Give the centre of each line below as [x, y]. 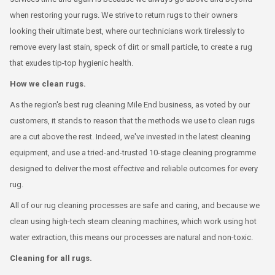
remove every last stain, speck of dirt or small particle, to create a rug [131, 47]
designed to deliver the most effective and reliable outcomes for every [134, 168]
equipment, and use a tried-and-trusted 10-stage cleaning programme [133, 152]
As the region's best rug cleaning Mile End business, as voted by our [130, 104]
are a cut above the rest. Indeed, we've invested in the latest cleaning [130, 136]
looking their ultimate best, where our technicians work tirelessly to [127, 31]
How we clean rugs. [48, 83]
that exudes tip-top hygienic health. [72, 63]
